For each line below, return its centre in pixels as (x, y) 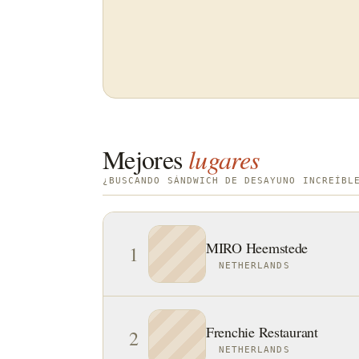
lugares (224, 159)
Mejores (143, 159)
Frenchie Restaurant (262, 332)
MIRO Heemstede (257, 248)
